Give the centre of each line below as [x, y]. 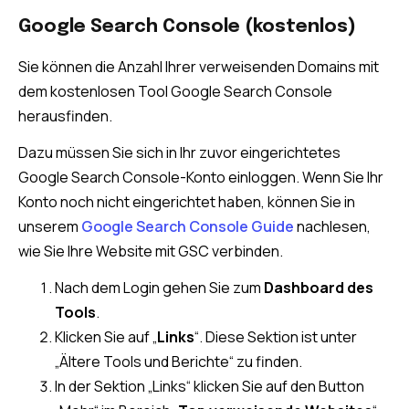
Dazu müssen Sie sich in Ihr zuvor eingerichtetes [179, 152]
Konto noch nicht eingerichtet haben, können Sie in [187, 201]
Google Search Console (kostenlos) [187, 27]
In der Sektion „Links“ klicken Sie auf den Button [210, 386]
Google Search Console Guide [188, 226]
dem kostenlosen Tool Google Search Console [175, 92]
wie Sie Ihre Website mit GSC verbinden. [151, 251]
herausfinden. [65, 116]
